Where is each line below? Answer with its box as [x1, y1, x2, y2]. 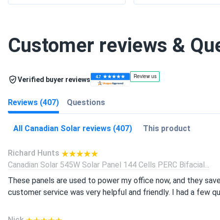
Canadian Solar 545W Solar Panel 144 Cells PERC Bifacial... [8, 160, 209, 169]
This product [143, 124, 191, 133]
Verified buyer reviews [18, 75, 90, 83]
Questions [67, 97, 105, 107]
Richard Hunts [8, 148, 59, 158]
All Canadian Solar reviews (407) [13, 124, 132, 133]
